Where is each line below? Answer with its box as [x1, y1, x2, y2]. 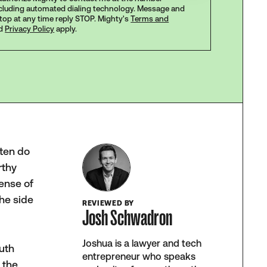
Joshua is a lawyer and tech [82, 238, 202, 249]
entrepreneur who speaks [82, 251, 196, 262]
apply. [54, 24, 77, 33]
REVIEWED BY [82, 199, 134, 208]
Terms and [131, 14, 169, 23]
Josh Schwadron [82, 205, 173, 231]
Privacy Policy [5, 24, 55, 33]
